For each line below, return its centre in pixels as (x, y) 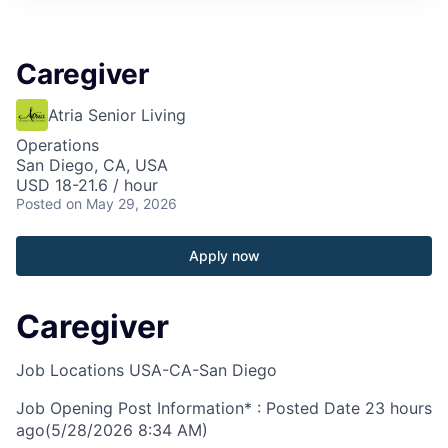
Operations (57, 144)
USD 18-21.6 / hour (87, 184)
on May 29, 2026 (121, 203)
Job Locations (70, 370)
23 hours (398, 408)
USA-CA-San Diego (203, 370)
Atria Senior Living (117, 114)
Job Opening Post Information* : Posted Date (188, 408)
